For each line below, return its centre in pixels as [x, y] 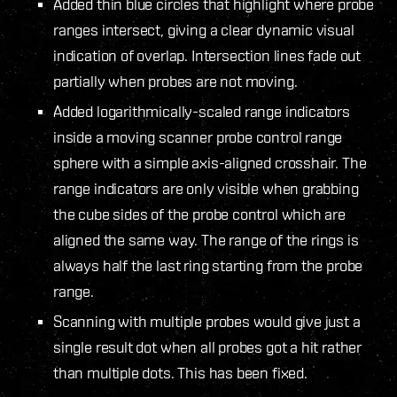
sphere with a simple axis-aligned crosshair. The [210, 162]
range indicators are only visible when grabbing [206, 188]
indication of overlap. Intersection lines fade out [207, 55]
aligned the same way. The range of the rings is [206, 239]
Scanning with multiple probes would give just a [207, 321]
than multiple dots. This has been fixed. [180, 372]
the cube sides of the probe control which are [199, 214]
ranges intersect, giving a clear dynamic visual [204, 29]
